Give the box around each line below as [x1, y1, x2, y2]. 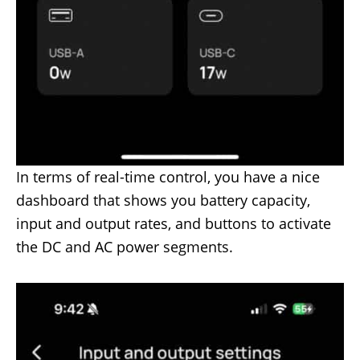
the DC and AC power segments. [16, 236, 233, 256]
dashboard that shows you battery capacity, [16, 190, 310, 210]
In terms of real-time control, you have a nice [16, 166, 320, 186]
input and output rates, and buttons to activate [16, 213, 331, 233]
